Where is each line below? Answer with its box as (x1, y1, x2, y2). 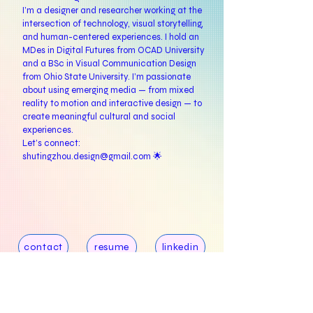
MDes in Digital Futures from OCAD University (22, 45, 205, 56)
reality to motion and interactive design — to (22, 98, 202, 109)
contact (24, 241, 63, 253)
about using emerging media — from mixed (22, 85, 194, 96)
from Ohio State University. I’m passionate (22, 71, 191, 82)
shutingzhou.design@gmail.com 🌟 (22, 151, 162, 162)
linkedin (161, 241, 199, 253)
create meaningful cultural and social (22, 111, 175, 122)
